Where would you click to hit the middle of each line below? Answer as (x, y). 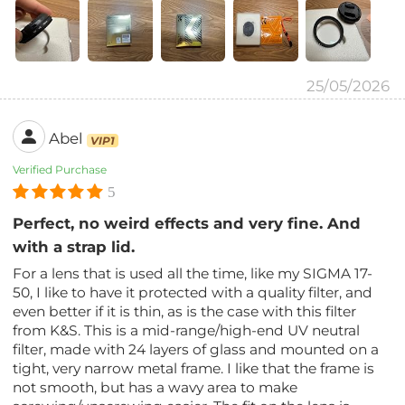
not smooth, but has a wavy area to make (155, 388)
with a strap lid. (74, 247)
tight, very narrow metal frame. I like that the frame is (194, 369)
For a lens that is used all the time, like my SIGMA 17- (193, 274)
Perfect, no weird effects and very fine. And (187, 224)
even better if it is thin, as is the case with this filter (185, 312)
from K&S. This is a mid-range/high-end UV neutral (187, 331)
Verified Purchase (60, 170)
